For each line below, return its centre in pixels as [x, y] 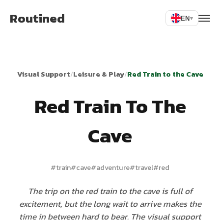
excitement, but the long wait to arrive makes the [110, 204]
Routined [37, 18]
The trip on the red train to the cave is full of [110, 191]
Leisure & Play [98, 74]
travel [144, 167]
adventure [113, 167]
